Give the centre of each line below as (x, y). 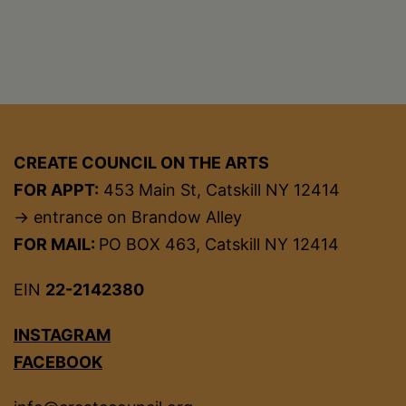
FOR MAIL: (56, 245)
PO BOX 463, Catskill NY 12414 (219, 245)
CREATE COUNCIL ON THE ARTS (141, 163)
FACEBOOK (58, 362)
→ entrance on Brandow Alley (128, 217)
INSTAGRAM (62, 335)
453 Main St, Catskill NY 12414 (219, 190)
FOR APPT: (56, 190)
